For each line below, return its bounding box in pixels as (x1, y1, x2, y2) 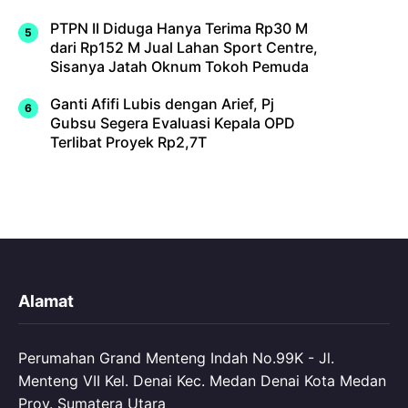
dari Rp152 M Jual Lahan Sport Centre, (50, 38, 318, 57)
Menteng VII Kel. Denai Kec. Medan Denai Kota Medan (18, 372, 386, 391)
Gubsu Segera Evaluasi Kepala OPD (50, 114, 295, 133)
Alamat (18, 291, 74, 311)
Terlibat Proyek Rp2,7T (50, 133, 207, 152)
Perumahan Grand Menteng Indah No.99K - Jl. (18, 349, 334, 368)
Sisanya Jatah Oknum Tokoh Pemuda (50, 57, 309, 76)
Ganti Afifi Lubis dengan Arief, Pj (50, 95, 274, 114)
